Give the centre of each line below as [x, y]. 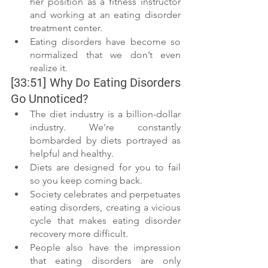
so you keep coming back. [87, 180]
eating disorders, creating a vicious [105, 207]
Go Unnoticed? [51, 99]
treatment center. [67, 28]
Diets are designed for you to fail [105, 167]
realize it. [50, 68]
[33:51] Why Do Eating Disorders [96, 83]
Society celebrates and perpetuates [105, 194]
